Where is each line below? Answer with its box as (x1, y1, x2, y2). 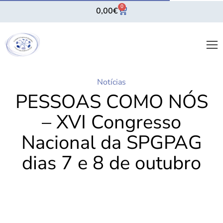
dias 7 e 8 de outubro (22, 150, 201, 176)
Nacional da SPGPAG (21, 130, 202, 156)
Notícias (97, 76, 126, 88)
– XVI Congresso (42, 110, 181, 135)
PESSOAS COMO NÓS (15, 89, 208, 115)
